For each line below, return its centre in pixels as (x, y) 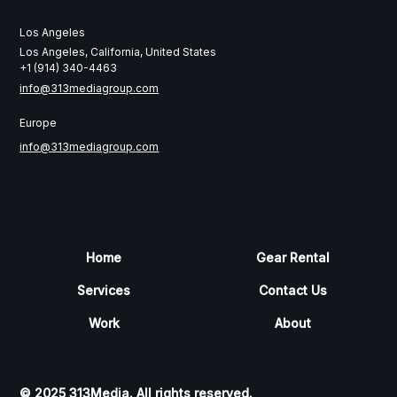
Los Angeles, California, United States (118, 52)
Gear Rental (293, 258)
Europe (39, 123)
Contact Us (293, 291)
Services (104, 291)
